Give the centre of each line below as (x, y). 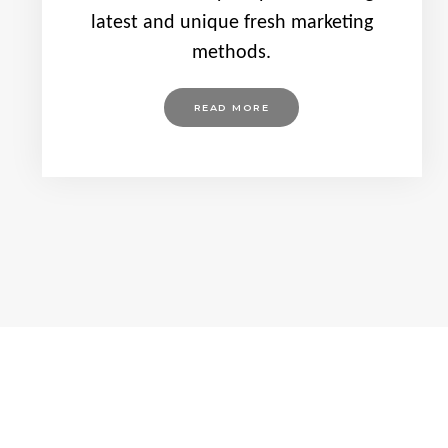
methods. (231, 53)
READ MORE (231, 107)
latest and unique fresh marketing (231, 23)
